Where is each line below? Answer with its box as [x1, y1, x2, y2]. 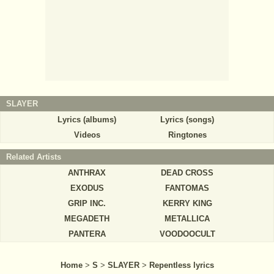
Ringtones [168, 130, 207, 139]
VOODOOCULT [159, 229, 215, 239]
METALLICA [165, 213, 210, 223]
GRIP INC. [68, 198, 106, 208]
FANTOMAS [165, 183, 209, 193]
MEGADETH [64, 213, 109, 223]
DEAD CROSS [161, 168, 213, 177]
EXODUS [70, 183, 104, 193]
